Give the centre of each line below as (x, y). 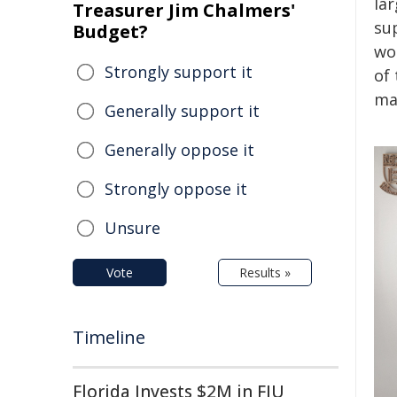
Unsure (132, 228)
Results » (265, 272)
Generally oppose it (179, 150)
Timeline (109, 337)
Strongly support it (179, 72)
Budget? (110, 31)
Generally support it (182, 111)
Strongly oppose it (176, 189)
